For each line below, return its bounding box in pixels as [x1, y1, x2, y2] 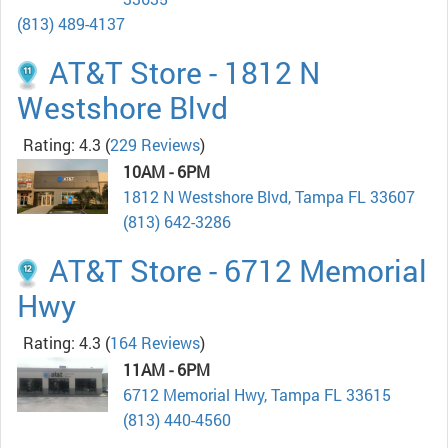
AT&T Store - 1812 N [49, 52, 320, 92]
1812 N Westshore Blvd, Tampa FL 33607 [123, 185, 415, 207]
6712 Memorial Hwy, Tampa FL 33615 [123, 383, 391, 405]
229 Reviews [110, 133, 200, 155]
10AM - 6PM [123, 160, 210, 182]
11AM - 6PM [123, 358, 210, 380]
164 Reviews [110, 331, 200, 353]
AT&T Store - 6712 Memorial [49, 250, 427, 290]
